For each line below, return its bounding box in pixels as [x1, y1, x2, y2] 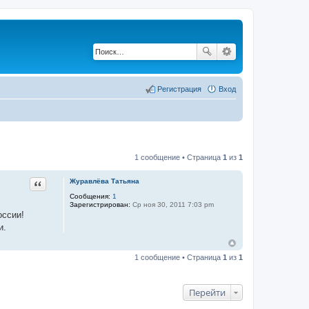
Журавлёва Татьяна [69, 177, 139, 185]
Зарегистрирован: [69, 200, 130, 208]
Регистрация [157, 84, 201, 93]
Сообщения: [69, 192, 110, 200]
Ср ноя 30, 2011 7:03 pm [130, 200, 214, 208]
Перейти [189, 286, 226, 299]
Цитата [34, 176, 65, 189]
